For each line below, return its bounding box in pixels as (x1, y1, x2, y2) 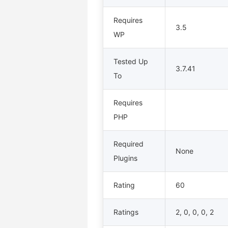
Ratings (113, 208, 138, 216)
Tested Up (113, 57, 148, 66)
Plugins (113, 154, 137, 162)
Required (113, 139, 144, 148)
